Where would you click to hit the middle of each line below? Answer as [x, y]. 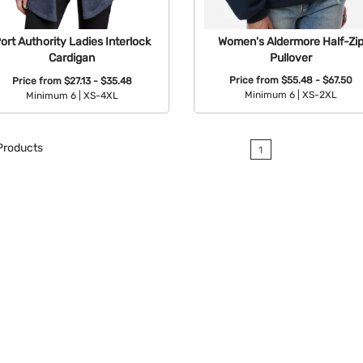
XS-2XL [319, 95]
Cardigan [72, 58]
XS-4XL [100, 95]
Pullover [290, 57]
